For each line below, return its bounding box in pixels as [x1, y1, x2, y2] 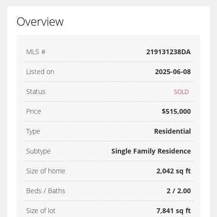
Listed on [26, 67, 54, 77]
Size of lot [26, 206, 56, 216]
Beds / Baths [26, 186, 65, 196]
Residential [154, 126, 191, 136]
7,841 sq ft [156, 206, 191, 216]
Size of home [26, 166, 65, 176]
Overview [16, 13, 63, 30]
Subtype [26, 146, 51, 156]
